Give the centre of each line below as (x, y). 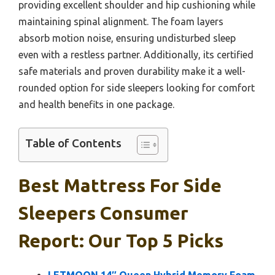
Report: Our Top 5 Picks (121, 241)
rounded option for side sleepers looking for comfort (137, 88)
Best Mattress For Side (120, 186)
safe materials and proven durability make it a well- (132, 72)
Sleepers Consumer (103, 213)
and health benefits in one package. (96, 105)
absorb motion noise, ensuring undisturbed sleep (127, 38)
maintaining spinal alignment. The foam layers (121, 22)
